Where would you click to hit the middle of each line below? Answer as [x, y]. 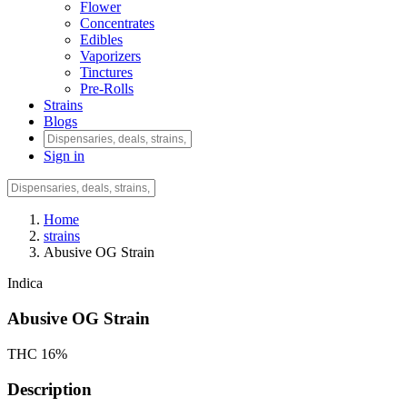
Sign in [64, 156]
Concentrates [117, 24]
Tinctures [106, 73]
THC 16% [37, 353]
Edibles [101, 40]
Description [50, 389]
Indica [25, 283]
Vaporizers [110, 56]
